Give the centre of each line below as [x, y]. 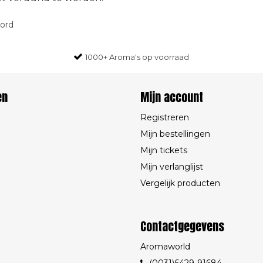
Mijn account [172, 97]
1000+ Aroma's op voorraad [137, 57]
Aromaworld [165, 247]
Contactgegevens [182, 226]
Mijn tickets [164, 150]
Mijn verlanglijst [172, 167]
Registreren [165, 117]
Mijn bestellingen [175, 134]
